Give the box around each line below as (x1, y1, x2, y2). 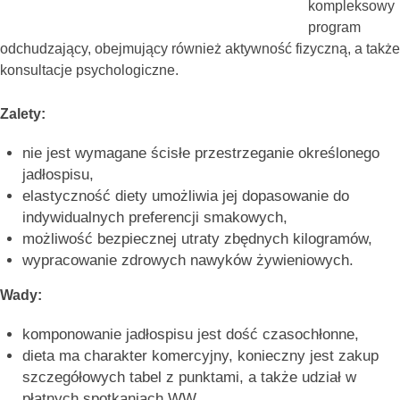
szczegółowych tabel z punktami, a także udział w (22, 368, 356, 386)
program (308, 19, 361, 35)
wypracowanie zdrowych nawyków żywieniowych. (22, 251, 354, 269)
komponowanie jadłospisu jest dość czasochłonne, (22, 325, 359, 343)
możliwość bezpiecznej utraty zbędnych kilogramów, (22, 229, 372, 247)
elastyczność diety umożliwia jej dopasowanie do (22, 187, 349, 204)
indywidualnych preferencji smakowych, (22, 208, 287, 226)
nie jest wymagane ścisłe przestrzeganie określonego (22, 144, 379, 162)
